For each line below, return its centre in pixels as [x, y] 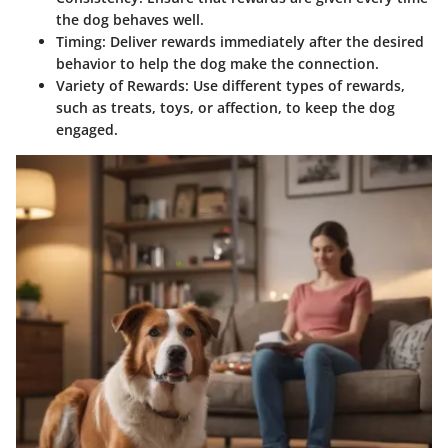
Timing [79, 41]
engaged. [87, 129]
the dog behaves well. [130, 19]
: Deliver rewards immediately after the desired [263, 41]
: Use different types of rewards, [295, 85]
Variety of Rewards [120, 85]
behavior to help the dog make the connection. [217, 63]
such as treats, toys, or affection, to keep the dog [225, 107]
